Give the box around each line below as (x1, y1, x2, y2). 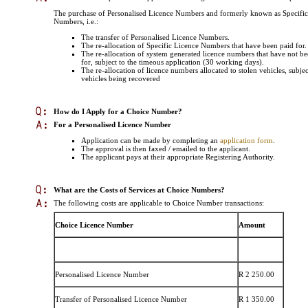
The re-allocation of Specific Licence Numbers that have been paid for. (81, 41, 307, 50)
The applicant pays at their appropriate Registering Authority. (81, 153, 275, 162)
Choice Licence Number (55, 221, 133, 230)
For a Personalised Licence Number (54, 120, 171, 129)
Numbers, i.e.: (54, 17, 98, 26)
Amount (239, 221, 265, 230)
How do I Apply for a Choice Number (54, 107, 178, 116)
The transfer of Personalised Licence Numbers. (81, 33, 230, 42)
